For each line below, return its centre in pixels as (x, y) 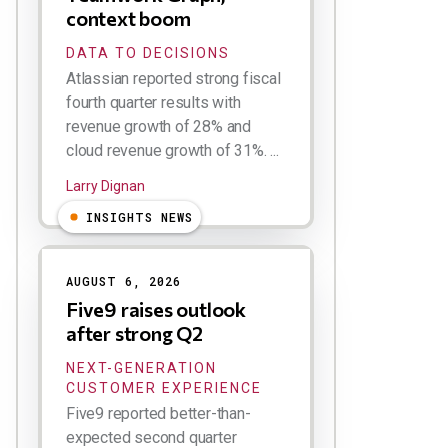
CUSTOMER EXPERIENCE (164, 388)
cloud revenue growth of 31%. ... (172, 150)
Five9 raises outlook (156, 309)
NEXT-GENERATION (141, 368)
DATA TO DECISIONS (148, 53)
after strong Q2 (135, 333)
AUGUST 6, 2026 (123, 281)
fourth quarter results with (153, 102)
